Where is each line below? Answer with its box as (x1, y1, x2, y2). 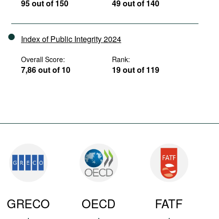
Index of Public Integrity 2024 (21, 33, 121, 44)
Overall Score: (21, 54, 65, 64)
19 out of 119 (112, 64, 160, 75)
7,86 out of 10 (21, 64, 70, 75)
